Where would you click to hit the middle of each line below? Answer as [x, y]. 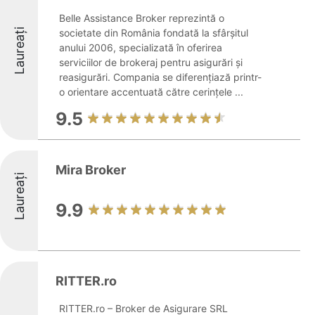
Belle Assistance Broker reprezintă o [142, 18]
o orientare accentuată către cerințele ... [151, 92]
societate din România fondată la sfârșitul [154, 33]
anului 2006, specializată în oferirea [141, 47]
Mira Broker [91, 170]
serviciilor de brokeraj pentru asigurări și [151, 62]
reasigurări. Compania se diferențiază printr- [160, 77]
